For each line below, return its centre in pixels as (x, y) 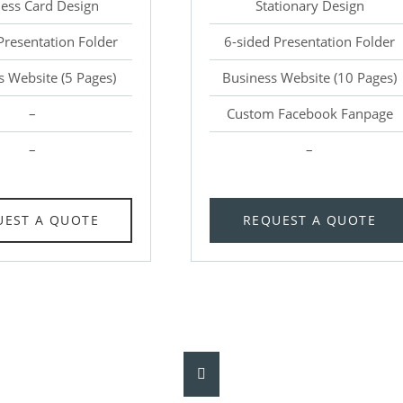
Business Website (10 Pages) (309, 78)
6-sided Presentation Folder (309, 42)
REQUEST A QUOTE (309, 219)
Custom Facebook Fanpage (309, 114)
